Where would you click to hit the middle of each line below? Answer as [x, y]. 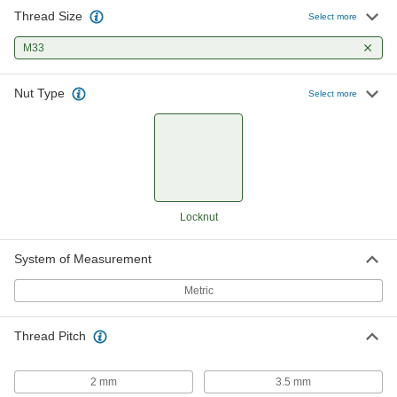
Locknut [198, 217]
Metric [198, 291]
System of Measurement [83, 259]
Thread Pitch [50, 336]
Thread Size [48, 16]
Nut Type [39, 93]
